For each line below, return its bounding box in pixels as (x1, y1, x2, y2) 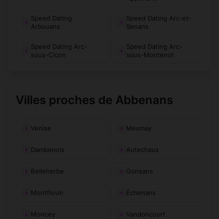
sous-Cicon (31, 50, 66, 59)
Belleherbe (31, 167, 64, 175)
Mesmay (126, 124, 152, 132)
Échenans (126, 189, 156, 197)
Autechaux (126, 146, 159, 154)
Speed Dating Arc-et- (126, 14, 192, 22)
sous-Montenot (126, 50, 174, 59)
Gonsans (126, 167, 153, 175)
